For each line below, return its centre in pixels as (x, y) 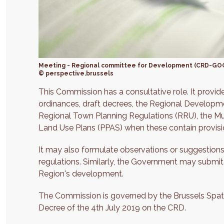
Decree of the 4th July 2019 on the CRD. (112, 208)
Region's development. (81, 174)
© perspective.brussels (76, 74)
